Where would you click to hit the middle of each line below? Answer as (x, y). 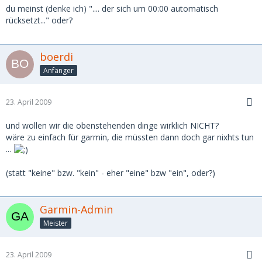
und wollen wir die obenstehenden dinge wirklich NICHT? (112, 125)
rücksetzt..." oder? (39, 20)
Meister (56, 223)
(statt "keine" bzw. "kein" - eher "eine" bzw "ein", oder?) (111, 173)
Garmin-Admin (76, 210)
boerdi (56, 57)
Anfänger (58, 70)
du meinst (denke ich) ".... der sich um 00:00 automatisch (112, 8)
